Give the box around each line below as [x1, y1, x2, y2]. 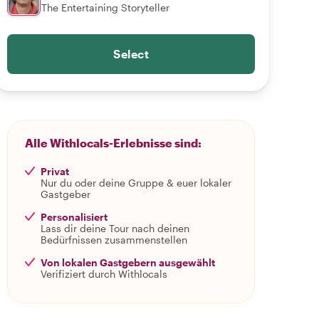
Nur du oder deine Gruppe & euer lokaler [41, 177, 231, 189]
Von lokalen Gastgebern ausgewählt [41, 256, 215, 268]
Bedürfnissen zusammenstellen [41, 234, 187, 246]
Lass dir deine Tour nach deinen [41, 222, 189, 234]
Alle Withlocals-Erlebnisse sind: [25, 136, 202, 150]
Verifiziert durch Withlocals [41, 268, 167, 280]
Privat [41, 165, 69, 177]
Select [113, 47, 149, 61]
